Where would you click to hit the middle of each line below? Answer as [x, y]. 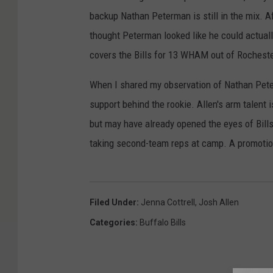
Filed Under [113, 203]
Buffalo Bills [163, 223]
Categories [112, 223]
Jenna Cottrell [168, 203]
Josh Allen [219, 203]
